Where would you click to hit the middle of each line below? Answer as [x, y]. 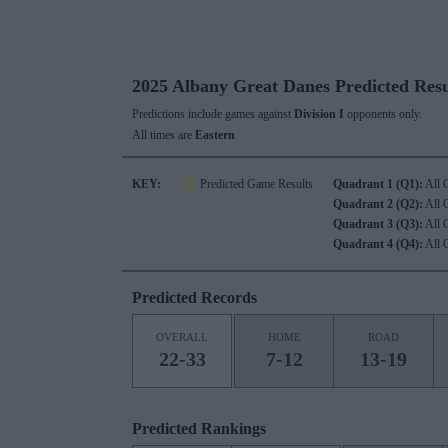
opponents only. [383, 114]
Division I [319, 114]
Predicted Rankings [199, 428]
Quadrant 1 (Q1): [378, 184]
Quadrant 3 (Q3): [378, 224]
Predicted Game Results [255, 184]
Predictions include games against [213, 114]
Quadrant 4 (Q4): [378, 244]
